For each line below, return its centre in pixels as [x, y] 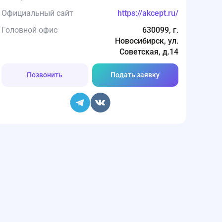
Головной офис [29, 30]
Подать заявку [135, 75]
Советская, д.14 [149, 52]
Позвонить [45, 75]
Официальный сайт [37, 13]
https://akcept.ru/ [148, 13]
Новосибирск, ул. [147, 41]
